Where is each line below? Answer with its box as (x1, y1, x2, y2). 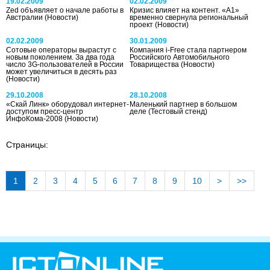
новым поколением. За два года (6, 52, 115, 61)
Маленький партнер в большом (130, 99, 237, 108)
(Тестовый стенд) (148, 107, 208, 116)
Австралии (6, 13, 45, 22)
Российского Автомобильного (130, 52, 230, 61)
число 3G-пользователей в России (6, 60, 124, 69)
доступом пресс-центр (6, 107, 83, 116)
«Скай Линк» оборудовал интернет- (6, 99, 129, 108)
